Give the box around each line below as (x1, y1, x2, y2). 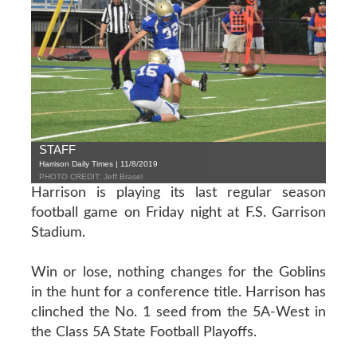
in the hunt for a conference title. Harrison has (30, 284, 327, 300)
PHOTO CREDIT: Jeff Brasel (38, 171, 143, 181)
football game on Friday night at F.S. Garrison (30, 205, 327, 220)
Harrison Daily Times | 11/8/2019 (38, 159, 158, 168)
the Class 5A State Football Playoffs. (30, 324, 257, 339)
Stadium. (30, 225, 85, 240)
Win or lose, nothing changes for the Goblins (30, 265, 327, 280)
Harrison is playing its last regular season (30, 185, 327, 200)
